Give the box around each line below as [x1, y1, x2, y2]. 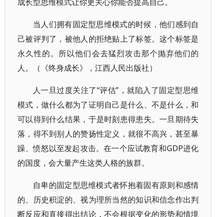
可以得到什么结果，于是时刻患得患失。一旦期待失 [17, 114, 199, 124]
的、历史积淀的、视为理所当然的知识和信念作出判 [17, 194, 199, 205]
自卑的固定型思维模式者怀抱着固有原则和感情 [33, 180, 199, 190]
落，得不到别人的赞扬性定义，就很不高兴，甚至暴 [17, 128, 199, 139]
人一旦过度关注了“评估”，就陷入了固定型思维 [33, 85, 199, 95]
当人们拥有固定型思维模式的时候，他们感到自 [33, 19, 199, 30]
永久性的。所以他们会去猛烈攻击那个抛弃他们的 [17, 48, 199, 59]
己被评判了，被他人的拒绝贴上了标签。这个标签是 [17, 33, 199, 44]
